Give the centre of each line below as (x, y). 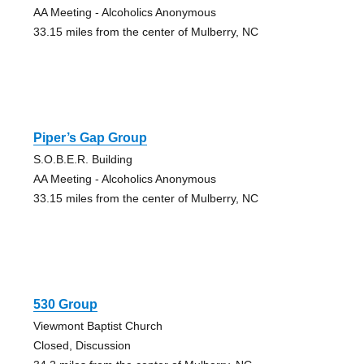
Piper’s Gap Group (90, 137)
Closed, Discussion (82, 345)
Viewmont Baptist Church (97, 325)
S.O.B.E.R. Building (82, 159)
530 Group (65, 304)
